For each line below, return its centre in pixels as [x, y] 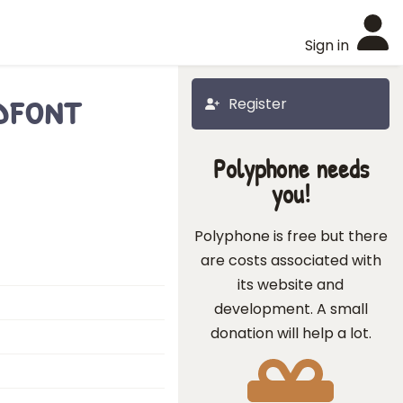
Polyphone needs [291, 169]
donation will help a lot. [291, 333]
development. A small [291, 309]
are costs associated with [291, 260]
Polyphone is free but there [291, 236]
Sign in [327, 45]
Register [258, 104]
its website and [291, 285]
